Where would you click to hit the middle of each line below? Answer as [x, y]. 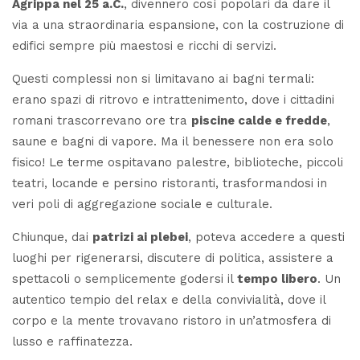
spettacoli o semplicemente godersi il [125, 278]
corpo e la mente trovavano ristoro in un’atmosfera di [172, 320]
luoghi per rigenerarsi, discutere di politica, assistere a [173, 258]
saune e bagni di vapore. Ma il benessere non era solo [173, 141]
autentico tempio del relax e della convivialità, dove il [169, 299]
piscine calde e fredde [259, 120]
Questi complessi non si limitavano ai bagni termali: [163, 78]
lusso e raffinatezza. [72, 341]
